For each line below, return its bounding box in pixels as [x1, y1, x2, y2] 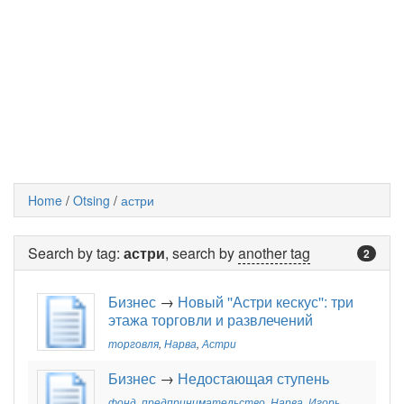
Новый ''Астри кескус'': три [178, 291, 353, 313]
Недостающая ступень [178, 368, 329, 390]
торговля [108, 336, 159, 352]
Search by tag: [28, 243, 124, 264]
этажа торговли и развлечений [108, 309, 313, 331]
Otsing [73, 191, 110, 210]
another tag [238, 243, 310, 264]
